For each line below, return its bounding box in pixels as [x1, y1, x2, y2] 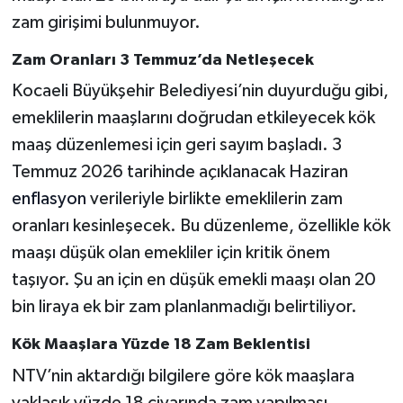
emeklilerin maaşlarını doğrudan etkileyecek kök [11, 109, 375, 128]
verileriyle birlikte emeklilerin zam [89, 190, 343, 209]
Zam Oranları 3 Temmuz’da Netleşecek [11, 51, 314, 68]
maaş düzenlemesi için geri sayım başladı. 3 [11, 136, 342, 155]
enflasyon [11, 190, 90, 209]
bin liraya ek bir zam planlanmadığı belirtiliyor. [11, 298, 357, 317]
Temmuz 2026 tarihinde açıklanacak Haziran [11, 163, 348, 182]
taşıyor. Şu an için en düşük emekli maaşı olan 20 [11, 271, 376, 290]
